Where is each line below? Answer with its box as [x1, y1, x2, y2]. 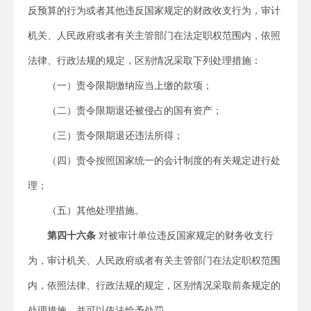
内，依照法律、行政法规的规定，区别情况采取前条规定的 [28, 280, 280, 291]
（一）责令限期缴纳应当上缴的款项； [47, 80, 212, 91]
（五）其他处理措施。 [47, 205, 144, 216]
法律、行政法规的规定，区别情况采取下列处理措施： [28, 55, 261, 66]
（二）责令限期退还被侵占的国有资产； [47, 105, 222, 116]
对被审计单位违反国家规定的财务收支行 [96, 230, 274, 241]
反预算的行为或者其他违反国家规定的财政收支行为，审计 [28, 5, 280, 16]
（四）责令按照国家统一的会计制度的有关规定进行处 [47, 155, 280, 166]
